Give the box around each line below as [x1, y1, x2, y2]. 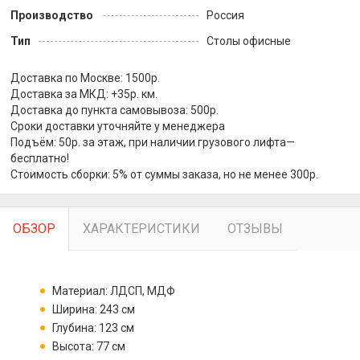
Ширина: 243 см [52, 303, 135, 317]
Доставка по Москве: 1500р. [10, 72, 160, 85]
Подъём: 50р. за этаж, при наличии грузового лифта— [10, 136, 295, 149]
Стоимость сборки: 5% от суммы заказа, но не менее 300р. [10, 168, 318, 182]
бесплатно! [10, 152, 69, 166]
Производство [10, 9, 93, 22]
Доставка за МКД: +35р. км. [10, 88, 157, 101]
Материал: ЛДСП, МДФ [52, 284, 175, 298]
